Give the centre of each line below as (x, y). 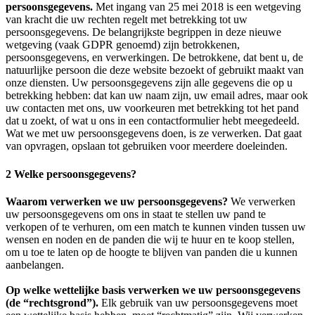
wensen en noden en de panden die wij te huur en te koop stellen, (150, 239)
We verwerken (262, 201)
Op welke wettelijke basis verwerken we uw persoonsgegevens (153, 290)
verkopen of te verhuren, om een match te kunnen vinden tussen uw (156, 226)
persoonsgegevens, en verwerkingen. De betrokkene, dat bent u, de (154, 58)
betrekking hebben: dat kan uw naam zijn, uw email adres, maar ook (157, 96)
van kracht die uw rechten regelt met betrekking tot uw (127, 20)
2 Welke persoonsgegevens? (71, 174)
